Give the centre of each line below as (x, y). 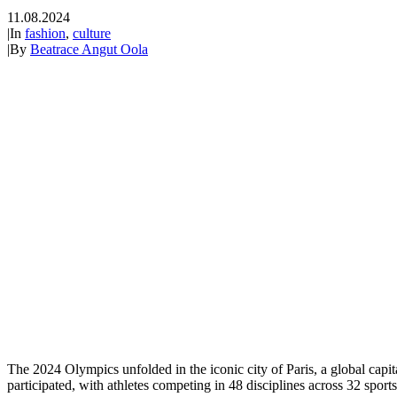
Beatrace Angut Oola (89, 49)
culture (92, 33)
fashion (45, 33)
